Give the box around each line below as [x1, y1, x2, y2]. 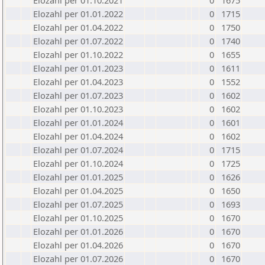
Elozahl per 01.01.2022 [33, 8, 123, 20]
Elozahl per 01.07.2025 [33, 198, 123, 210]
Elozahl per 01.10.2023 [33, 103, 123, 115]
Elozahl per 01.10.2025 [33, 212, 123, 224]
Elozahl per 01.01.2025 [33, 171, 123, 183]
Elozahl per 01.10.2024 [33, 157, 123, 169]
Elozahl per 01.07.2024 [33, 144, 123, 156]
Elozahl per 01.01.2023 [33, 62, 123, 74]
